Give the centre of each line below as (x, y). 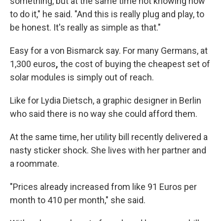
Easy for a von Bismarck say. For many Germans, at (109, 51)
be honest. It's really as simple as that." (85, 27)
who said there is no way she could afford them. (104, 114)
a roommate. (35, 164)
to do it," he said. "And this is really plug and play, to (107, 14)
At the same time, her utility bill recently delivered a (109, 137)
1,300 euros (33, 64)
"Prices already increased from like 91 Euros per (103, 187)
